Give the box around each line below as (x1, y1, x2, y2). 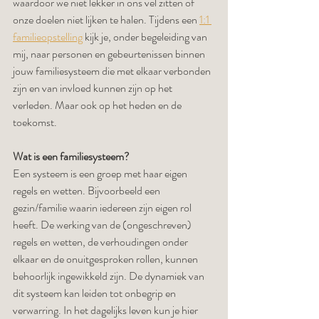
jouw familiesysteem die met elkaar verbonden (13, 63, 213, 79)
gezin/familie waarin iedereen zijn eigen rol (13, 199, 194, 216)
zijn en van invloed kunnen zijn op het (13, 80, 174, 96)
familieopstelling (13, 28, 83, 45)
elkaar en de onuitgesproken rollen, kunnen (13, 251, 200, 267)
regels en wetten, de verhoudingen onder (13, 234, 190, 250)
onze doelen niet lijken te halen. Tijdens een (13, 11, 199, 28)
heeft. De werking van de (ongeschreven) (13, 216, 194, 233)
